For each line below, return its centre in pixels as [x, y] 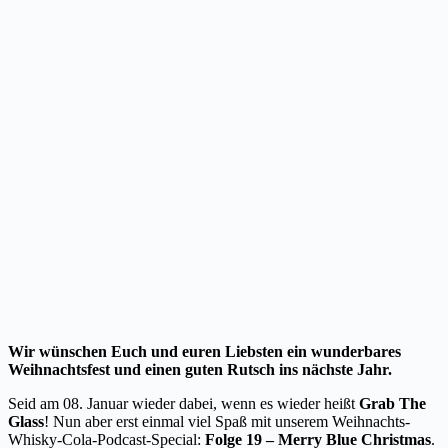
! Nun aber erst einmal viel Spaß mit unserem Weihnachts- [227, 421]
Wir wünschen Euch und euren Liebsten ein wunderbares [204, 351]
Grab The [392, 403]
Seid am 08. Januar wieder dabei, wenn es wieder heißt [183, 403]
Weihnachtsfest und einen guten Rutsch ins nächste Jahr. [200, 369]
